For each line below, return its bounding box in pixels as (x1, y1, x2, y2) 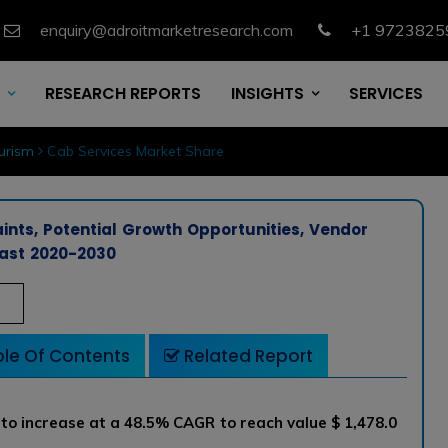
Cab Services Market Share (42, 142, 224, 161)
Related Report (179, 343, 313, 368)
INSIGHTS (231, 82, 304, 105)
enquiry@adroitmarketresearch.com (40, 20, 293, 40)
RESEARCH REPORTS (45, 82, 201, 105)
